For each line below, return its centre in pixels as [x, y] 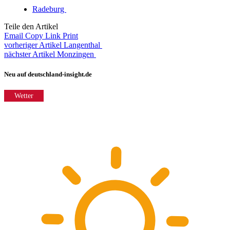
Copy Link [43, 35]
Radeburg [49, 9]
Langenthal [83, 45]
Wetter [24, 96]
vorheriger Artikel [33, 45]
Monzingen [76, 54]
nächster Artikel [30, 54]
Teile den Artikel [31, 26]
